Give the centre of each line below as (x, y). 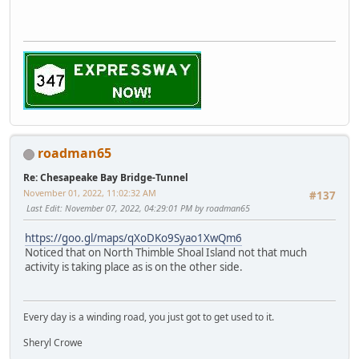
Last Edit (43, 208)
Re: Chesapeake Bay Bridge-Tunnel (106, 178)
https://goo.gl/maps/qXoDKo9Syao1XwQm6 (133, 238)
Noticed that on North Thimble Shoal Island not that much (166, 253)
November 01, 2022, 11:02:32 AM (90, 193)
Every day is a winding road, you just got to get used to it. (149, 317)
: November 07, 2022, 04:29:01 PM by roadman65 (155, 208)
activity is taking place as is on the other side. (134, 267)
